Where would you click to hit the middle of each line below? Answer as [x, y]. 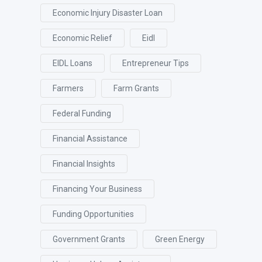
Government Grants [89, 239]
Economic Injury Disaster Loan [108, 13]
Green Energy [180, 239]
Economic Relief [82, 38]
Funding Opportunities [93, 214]
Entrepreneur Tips [156, 63]
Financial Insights [84, 164]
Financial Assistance [90, 139]
